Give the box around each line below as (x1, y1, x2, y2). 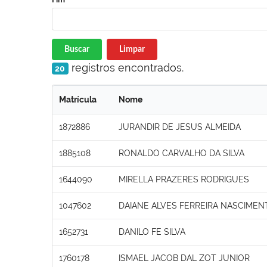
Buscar (64, 45, 89, 54)
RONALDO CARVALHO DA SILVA (119, 148, 244, 158)
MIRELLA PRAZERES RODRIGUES (119, 174, 249, 184)
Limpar (119, 45, 145, 54)
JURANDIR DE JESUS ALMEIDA (119, 122, 241, 132)
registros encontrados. (68, 61, 184, 74)
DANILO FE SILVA (119, 226, 185, 237)
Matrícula (59, 94, 97, 104)
